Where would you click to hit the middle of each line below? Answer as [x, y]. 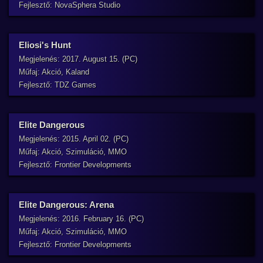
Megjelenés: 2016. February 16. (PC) [81, 219]
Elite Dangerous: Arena [66, 205]
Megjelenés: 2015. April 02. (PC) [74, 139]
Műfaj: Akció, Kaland [54, 72]
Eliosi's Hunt [45, 45]
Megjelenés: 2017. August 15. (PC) [78, 59]
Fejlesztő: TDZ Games [58, 85]
